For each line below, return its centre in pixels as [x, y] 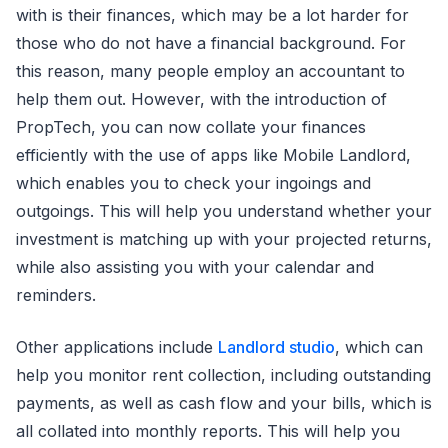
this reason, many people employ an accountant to [210, 71]
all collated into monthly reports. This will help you [208, 431]
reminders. [56, 295]
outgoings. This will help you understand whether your [224, 211]
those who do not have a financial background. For [211, 43]
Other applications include [117, 347]
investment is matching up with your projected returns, [224, 239]
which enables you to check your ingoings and [193, 183]
